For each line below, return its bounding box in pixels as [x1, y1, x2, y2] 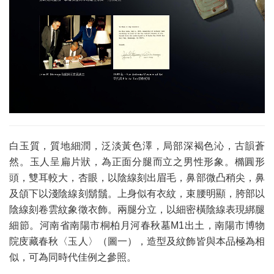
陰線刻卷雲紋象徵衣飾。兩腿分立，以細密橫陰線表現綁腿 [9, 204, 265, 215]
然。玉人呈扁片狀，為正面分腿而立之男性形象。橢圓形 [9, 156, 265, 167]
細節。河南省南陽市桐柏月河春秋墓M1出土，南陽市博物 [9, 220, 265, 231]
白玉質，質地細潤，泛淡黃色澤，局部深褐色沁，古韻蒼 [9, 140, 265, 151]
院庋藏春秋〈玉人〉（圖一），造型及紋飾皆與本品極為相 [9, 235, 265, 246]
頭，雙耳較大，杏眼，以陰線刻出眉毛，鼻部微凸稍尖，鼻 [9, 172, 265, 183]
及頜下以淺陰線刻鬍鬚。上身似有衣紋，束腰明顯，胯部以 [9, 188, 265, 199]
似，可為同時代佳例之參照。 [9, 251, 136, 262]
